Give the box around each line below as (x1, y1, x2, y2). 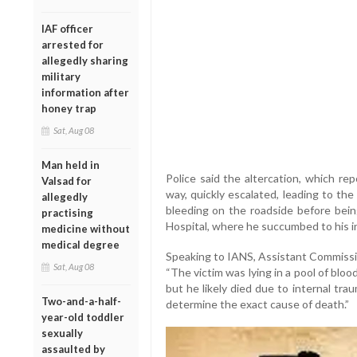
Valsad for (41, 174, 92, 187)
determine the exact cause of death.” (165, 296, 349, 311)
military (41, 69, 80, 83)
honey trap (41, 101, 96, 115)
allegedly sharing (41, 53, 128, 67)
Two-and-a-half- (41, 294, 121, 308)
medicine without (41, 222, 130, 235)
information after (41, 85, 129, 99)
